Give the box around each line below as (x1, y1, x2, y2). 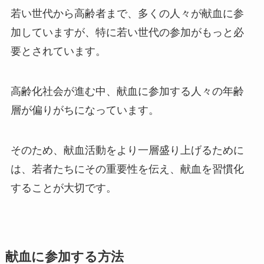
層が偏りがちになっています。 (10, 104, 159, 117)
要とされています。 (10, 45, 106, 58)
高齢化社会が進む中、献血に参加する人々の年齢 (10, 85, 244, 98)
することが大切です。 (10, 182, 117, 194)
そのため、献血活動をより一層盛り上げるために (10, 144, 244, 157)
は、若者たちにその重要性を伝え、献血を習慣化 (10, 163, 244, 176)
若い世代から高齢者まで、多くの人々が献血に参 (10, 8, 244, 20)
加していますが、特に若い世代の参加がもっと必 (10, 27, 244, 39)
